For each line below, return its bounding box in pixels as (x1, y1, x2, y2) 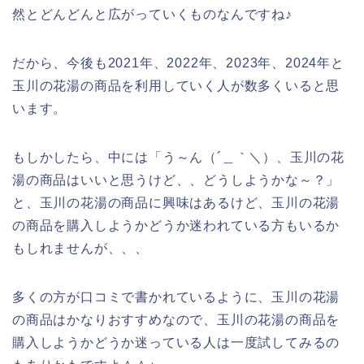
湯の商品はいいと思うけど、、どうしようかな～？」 (12, 172, 340, 187)
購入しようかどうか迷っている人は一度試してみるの (12, 335, 340, 349)
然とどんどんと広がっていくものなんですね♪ (12, 6, 292, 21)
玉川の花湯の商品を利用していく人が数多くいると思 (12, 78, 340, 93)
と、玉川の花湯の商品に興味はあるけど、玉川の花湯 (12, 195, 340, 210)
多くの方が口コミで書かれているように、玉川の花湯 (12, 289, 340, 304)
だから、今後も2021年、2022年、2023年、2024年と (12, 55, 344, 70)
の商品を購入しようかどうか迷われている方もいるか (12, 218, 340, 232)
